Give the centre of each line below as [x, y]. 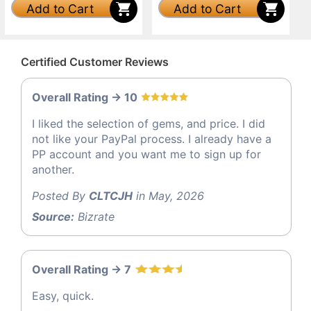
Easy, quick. [63, 296]
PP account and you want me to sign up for [146, 154]
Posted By [60, 196]
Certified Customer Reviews [95, 61]
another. [53, 170]
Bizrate [94, 217]
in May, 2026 [168, 196]
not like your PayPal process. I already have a [152, 139]
